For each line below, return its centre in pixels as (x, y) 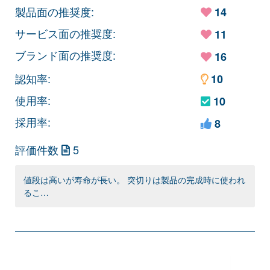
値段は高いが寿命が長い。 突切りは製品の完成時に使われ (134, 179)
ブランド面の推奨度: (65, 55)
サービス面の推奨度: (65, 33)
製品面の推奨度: (55, 11)
